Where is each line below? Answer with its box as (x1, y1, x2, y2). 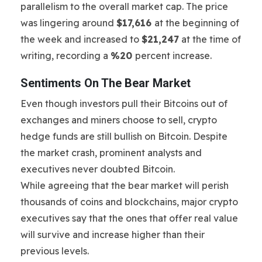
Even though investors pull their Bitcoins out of (20, 97, 227, 109)
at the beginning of (154, 16, 239, 29)
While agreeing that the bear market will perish (20, 179, 229, 191)
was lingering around (20, 16, 116, 29)
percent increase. (135, 49, 212, 61)
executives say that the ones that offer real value (20, 212, 238, 224)
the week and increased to (20, 33, 142, 45)
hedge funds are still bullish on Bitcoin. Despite (20, 130, 227, 142)
